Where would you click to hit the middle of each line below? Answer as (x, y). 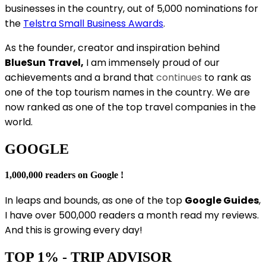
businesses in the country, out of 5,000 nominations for (132, 8)
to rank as (227, 77)
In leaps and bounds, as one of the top (95, 201)
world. (20, 122)
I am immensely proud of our (152, 62)
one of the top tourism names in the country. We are (127, 92)
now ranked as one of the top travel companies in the (130, 107)
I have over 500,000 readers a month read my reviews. (132, 216)
